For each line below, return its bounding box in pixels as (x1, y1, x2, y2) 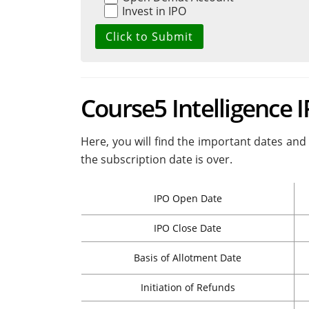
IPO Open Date (153, 192, 222, 206)
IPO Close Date (154, 221, 221, 235)
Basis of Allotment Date (134, 251, 241, 265)
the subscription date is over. (81, 152, 232, 168)
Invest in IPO (122, 3, 186, 19)
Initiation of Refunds (140, 281, 235, 295)
